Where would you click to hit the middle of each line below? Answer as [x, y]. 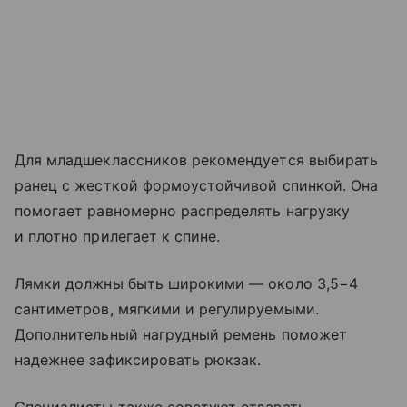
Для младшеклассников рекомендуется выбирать [197, 160]
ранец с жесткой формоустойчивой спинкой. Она [197, 186]
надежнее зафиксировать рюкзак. [138, 360]
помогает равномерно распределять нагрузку [182, 211]
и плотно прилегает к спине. [118, 237]
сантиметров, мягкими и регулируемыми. [167, 309]
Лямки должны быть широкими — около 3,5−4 [186, 284]
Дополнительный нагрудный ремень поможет [181, 335]
